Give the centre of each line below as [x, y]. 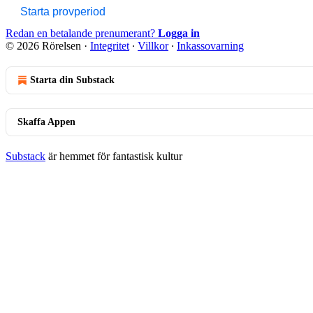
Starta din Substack [72, 80]
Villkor [153, 45]
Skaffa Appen [46, 122]
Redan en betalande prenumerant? [82, 33]
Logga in [179, 33]
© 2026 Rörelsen [43, 45]
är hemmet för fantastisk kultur [114, 156]
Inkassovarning [210, 45]
